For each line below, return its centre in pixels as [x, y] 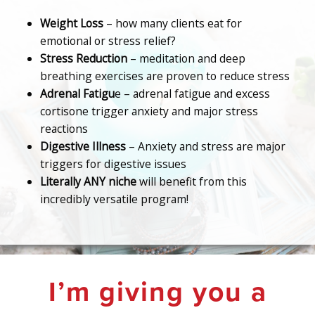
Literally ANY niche [89, 182]
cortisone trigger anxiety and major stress [149, 111]
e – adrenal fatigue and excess [193, 94]
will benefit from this [192, 182]
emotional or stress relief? [108, 41]
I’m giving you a [157, 292]
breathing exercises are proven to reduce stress [165, 76]
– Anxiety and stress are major [206, 147]
